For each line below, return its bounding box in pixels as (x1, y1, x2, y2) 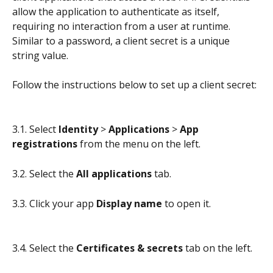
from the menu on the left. (77, 137, 200, 151)
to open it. (162, 196, 211, 210)
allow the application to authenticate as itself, (12, 4, 222, 18)
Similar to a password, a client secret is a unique (12, 34, 232, 48)
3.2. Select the (12, 166, 76, 180)
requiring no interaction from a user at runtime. (12, 19, 233, 33)
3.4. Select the (12, 241, 76, 255)
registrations (12, 137, 77, 151)
